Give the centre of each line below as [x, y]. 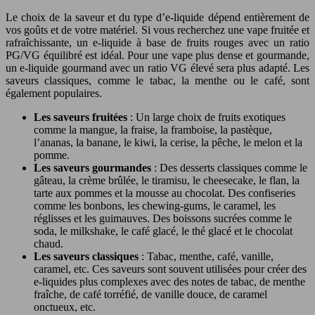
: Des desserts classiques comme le [231, 168]
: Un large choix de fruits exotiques [208, 117]
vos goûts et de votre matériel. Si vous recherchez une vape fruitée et [157, 30]
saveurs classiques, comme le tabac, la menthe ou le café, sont [157, 81]
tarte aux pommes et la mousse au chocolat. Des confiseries [165, 193]
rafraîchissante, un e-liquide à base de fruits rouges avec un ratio [157, 43]
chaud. [49, 244]
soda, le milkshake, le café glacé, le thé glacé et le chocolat [163, 231]
